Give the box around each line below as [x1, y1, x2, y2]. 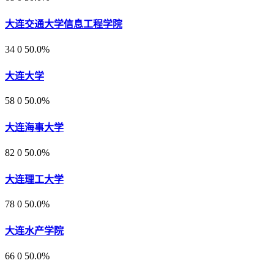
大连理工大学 [5, 174, 64, 185]
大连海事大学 [5, 122, 64, 133]
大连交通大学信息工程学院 [5, 19, 122, 30]
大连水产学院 [5, 226, 64, 237]
